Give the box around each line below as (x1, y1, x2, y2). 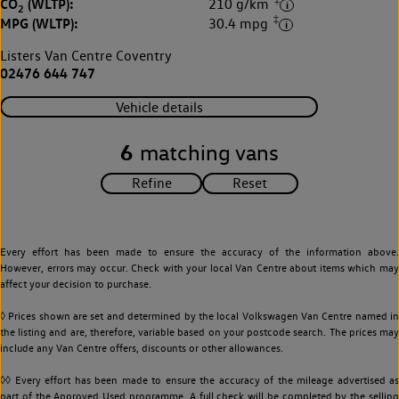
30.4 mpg (208, 15, 272, 33)
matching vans (140, 140, 279, 167)
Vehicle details (115, 98, 203, 116)
